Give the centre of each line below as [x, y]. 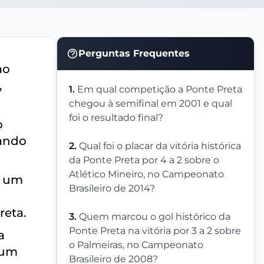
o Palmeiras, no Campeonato [136, 245]
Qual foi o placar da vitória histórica [160, 146]
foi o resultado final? [116, 118]
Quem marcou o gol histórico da [155, 217]
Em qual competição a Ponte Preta [160, 90]
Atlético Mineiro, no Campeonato [146, 174]
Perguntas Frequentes [134, 54]
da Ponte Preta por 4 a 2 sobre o [144, 160]
